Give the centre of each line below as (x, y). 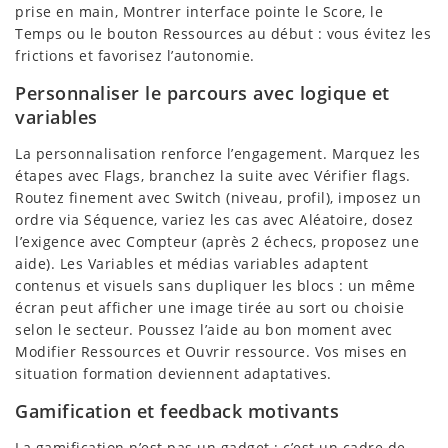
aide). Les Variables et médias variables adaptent (192, 263)
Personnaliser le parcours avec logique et (202, 92)
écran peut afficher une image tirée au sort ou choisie (209, 307)
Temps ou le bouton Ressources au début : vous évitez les (223, 33)
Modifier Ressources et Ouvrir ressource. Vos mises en (211, 351)
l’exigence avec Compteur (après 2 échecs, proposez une (217, 241)
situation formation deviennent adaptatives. (173, 373)
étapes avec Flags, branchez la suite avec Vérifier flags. (213, 175)
